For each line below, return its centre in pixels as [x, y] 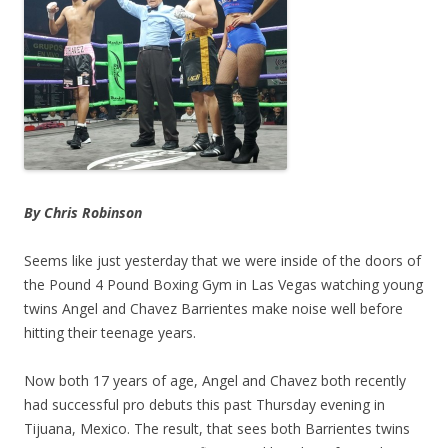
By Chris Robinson [83, 212]
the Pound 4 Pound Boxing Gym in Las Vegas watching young [223, 284]
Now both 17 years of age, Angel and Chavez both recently [215, 380]
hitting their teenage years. [110, 332]
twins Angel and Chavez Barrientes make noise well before [213, 308]
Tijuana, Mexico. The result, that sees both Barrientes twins [217, 428]
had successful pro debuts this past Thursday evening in [204, 404]
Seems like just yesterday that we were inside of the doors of [222, 260]
